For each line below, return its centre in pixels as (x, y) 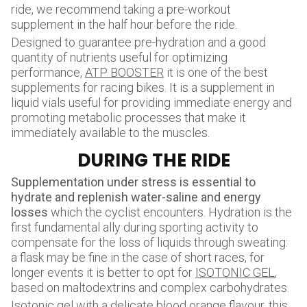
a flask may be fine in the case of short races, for (138, 257)
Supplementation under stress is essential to (133, 182)
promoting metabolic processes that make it (128, 118)
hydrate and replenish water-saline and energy (136, 197)
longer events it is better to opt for (103, 272)
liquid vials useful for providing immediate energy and (151, 102)
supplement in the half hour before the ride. (124, 24)
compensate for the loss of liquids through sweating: (149, 242)
